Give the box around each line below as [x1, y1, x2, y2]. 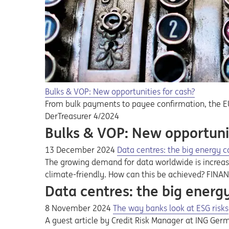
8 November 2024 [45, 203, 113, 213]
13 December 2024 [45, 145, 117, 155]
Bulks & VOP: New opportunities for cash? [45, 86, 195, 97]
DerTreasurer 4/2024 [45, 111, 119, 121]
